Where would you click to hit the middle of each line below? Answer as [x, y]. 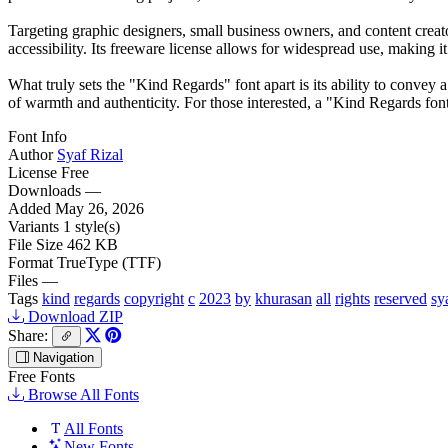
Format [30, 262]
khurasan [283, 298]
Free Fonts [41, 376]
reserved [400, 298]
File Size [35, 244]
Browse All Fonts [81, 394]
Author [30, 154]
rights [352, 298]
